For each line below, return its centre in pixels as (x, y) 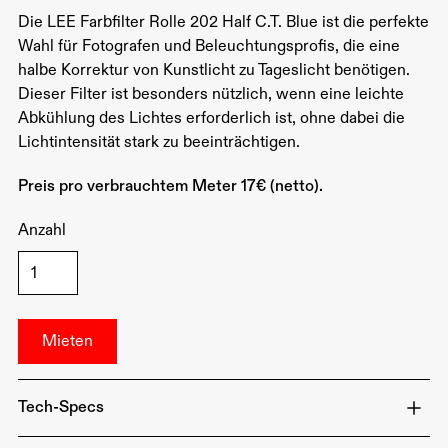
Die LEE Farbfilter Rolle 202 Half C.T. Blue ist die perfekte (223, 22)
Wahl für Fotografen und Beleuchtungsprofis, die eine (208, 46)
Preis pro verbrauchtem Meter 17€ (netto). (170, 186)
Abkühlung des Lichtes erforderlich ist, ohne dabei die (211, 118)
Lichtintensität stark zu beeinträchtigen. (158, 142)
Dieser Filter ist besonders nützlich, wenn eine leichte (210, 94)
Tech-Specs (60, 407)
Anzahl (41, 230)
